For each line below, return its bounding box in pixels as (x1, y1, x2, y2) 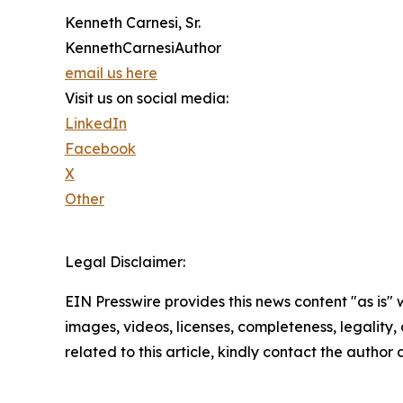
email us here (65, 63, 157, 82)
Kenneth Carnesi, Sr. (65, 13, 201, 31)
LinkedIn (65, 113, 127, 132)
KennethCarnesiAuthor (65, 38, 221, 57)
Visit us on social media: (65, 88, 228, 107)
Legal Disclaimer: (65, 252, 185, 271)
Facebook (65, 139, 136, 157)
